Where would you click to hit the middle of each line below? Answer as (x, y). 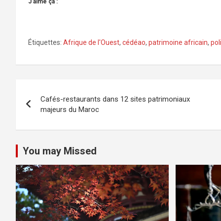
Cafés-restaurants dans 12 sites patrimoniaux (115, 99)
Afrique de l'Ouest (91, 42)
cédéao (134, 42)
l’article (41, 129)
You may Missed (60, 151)
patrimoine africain (178, 42)
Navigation (53, 89)
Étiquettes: (45, 42)
